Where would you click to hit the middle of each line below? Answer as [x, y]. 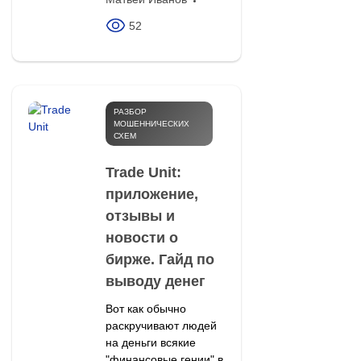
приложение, [151, 195]
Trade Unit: [143, 173]
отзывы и [140, 216]
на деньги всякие [150, 343]
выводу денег [155, 282]
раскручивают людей [161, 326]
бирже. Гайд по [160, 260]
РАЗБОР [130, 112]
